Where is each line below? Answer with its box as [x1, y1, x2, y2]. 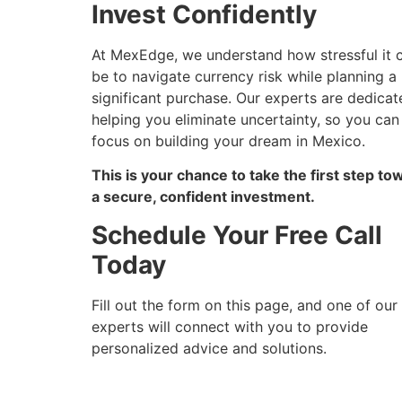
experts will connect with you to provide [92, 317, 368, 336]
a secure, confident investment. [92, 188, 315, 206]
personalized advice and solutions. [92, 338, 327, 357]
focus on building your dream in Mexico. [92, 131, 365, 150]
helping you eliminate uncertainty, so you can [92, 109, 399, 128]
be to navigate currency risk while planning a [92, 66, 397, 85]
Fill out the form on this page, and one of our [92, 295, 398, 314]
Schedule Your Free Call [92, 219, 382, 250]
